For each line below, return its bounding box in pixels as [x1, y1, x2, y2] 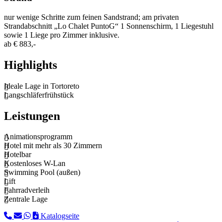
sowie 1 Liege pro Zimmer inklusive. [4, 30, 119, 39]
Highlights [4, 58, 57, 71]
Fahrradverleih [4, 186, 50, 195]
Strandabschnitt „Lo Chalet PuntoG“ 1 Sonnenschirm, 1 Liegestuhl [4, 21, 214, 30]
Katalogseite [39, 212, 79, 221]
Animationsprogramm [4, 132, 72, 141]
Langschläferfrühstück [4, 90, 74, 99]
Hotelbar [4, 150, 31, 159]
